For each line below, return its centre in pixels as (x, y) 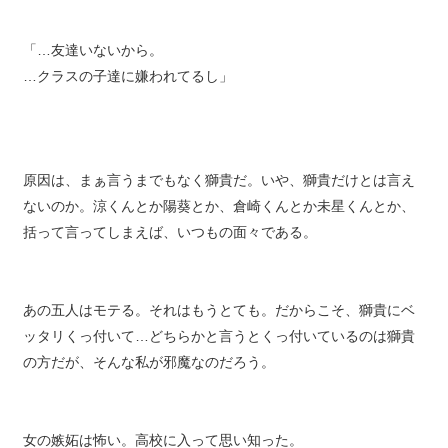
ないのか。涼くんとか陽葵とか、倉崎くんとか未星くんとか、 (218, 220)
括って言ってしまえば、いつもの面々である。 (169, 246)
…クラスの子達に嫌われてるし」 (127, 90)
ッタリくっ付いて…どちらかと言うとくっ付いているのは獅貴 (218, 350)
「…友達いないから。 (92, 64)
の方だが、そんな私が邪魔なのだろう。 (148, 376)
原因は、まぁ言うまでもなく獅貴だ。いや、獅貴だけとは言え (218, 194)
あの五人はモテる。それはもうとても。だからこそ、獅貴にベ (218, 324)
